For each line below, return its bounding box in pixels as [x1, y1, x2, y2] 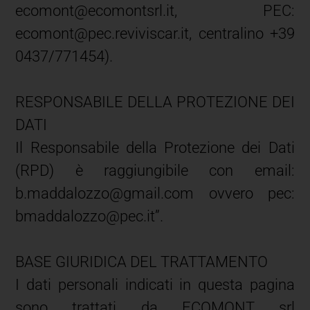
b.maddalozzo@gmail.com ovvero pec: [15, 184, 295, 202]
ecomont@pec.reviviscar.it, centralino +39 [15, 24, 295, 42]
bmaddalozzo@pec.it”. [15, 207, 164, 225]
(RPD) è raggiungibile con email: [15, 161, 295, 179]
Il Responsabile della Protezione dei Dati [15, 138, 295, 156]
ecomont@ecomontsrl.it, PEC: [15, 1, 295, 19]
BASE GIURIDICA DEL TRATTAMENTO [15, 253, 268, 271]
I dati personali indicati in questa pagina [15, 275, 295, 293]
